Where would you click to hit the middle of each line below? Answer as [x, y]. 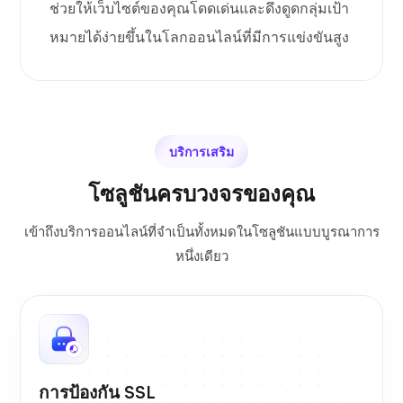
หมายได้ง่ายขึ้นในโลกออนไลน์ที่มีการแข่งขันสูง [199, 37]
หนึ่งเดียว [201, 256]
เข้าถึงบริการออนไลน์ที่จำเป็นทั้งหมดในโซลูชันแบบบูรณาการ [201, 232]
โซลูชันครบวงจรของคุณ [201, 194]
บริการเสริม [201, 152]
